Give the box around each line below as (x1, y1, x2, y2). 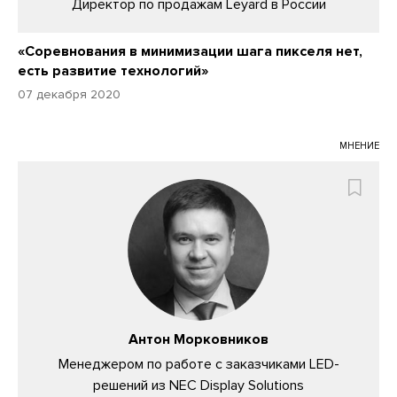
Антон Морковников (128, 331, 269, 349)
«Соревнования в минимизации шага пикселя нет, (18, 43, 362, 61)
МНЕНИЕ (339, 140, 379, 152)
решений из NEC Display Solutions (93, 377, 304, 395)
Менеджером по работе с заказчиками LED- (58, 355, 339, 374)
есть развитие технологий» (18, 62, 208, 81)
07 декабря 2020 (18, 87, 121, 103)
